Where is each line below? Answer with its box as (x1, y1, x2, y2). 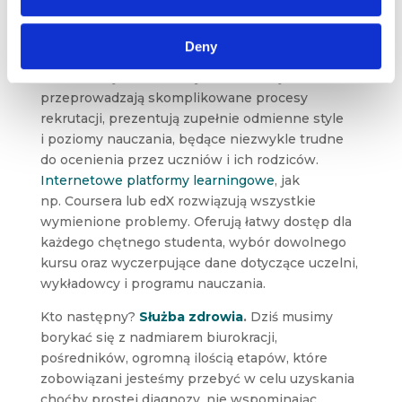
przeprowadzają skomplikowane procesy (39, 89, 308, 106)
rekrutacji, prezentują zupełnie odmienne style (39, 109, 344, 127)
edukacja (39, 27, 103, 44)
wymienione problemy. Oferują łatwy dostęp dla (39, 213, 352, 230)
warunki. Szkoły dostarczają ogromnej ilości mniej (39, 48, 362, 65)
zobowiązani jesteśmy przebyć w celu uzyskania (39, 370, 354, 387)
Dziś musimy (246, 308, 333, 325)
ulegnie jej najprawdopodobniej (83, 6, 301, 23)
